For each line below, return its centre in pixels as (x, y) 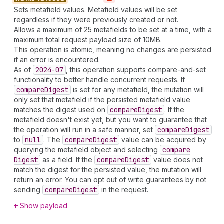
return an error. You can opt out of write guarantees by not (110, 179)
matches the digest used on (61, 109)
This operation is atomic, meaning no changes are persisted (113, 49)
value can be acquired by (163, 139)
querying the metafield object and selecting (87, 149)
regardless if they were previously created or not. (96, 19)
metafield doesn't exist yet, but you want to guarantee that (110, 119)
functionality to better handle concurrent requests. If (99, 79)
